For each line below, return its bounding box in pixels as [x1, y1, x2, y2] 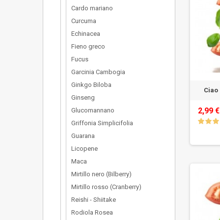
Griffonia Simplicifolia [71, 119, 133, 127]
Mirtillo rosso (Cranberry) [71, 183, 141, 191]
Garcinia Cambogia [71, 68, 125, 76]
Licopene [71, 145, 98, 152]
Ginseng [71, 94, 95, 101]
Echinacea [71, 30, 100, 37]
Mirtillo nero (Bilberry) [71, 170, 132, 178]
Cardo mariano [71, 4, 113, 12]
